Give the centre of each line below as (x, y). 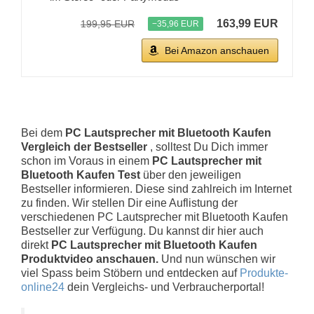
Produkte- (264, 273)
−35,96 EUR (176, 24)
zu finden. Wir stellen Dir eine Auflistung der (129, 203)
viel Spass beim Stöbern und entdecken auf (130, 273)
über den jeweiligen (191, 175)
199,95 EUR (108, 24)
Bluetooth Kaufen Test (81, 175)
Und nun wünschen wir (217, 259)
